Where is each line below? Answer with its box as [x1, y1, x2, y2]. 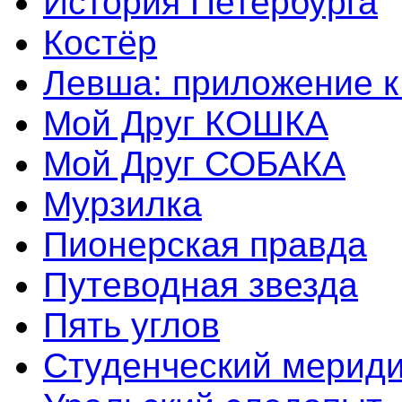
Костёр [43, 23, 157, 62]
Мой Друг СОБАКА [43, 144, 345, 183]
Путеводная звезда [43, 266, 358, 304]
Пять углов [43, 306, 220, 345]
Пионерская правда [43, 225, 367, 264]
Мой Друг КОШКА [43, 104, 328, 143]
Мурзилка [43, 185, 202, 223]
